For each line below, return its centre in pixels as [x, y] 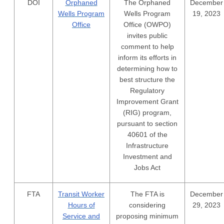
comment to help [147, 46]
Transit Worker [81, 194]
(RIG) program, [147, 112]
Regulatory [147, 90]
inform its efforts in [147, 57]
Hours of [81, 205]
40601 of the [147, 134]
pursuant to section [147, 123]
